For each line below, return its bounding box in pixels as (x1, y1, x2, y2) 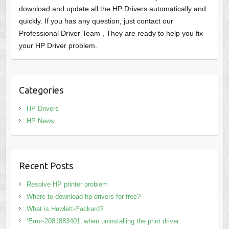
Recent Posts (18, 161, 73, 171)
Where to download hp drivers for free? (26, 193, 141, 201)
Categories (18, 85, 63, 96)
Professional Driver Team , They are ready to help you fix (18, 29, 203, 38)
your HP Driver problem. (18, 41, 97, 50)
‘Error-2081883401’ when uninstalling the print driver (26, 217, 179, 225)
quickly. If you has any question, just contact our (18, 17, 173, 26)
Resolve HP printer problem (26, 180, 108, 189)
